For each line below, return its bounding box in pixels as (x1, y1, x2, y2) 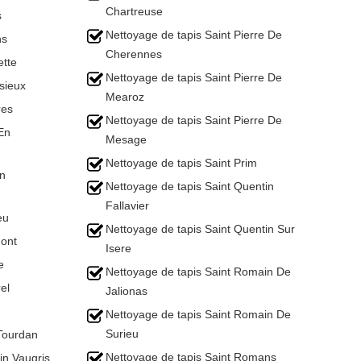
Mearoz (106, 90, 144, 103)
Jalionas (106, 284, 147, 297)
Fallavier (106, 199, 149, 212)
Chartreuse (106, 5, 163, 18)
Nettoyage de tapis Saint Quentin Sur (106, 222, 295, 235)
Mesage (106, 133, 147, 146)
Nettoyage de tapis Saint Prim (106, 156, 257, 169)
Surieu (106, 327, 139, 340)
